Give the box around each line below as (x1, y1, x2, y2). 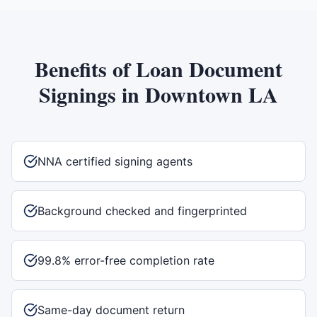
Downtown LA (145, 79, 278, 110)
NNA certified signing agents (38, 154, 192, 168)
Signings (39, 79, 116, 110)
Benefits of (35, 53, 136, 84)
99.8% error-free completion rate (38, 253, 214, 267)
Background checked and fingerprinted (38, 204, 247, 218)
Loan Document (136, 53, 282, 84)
